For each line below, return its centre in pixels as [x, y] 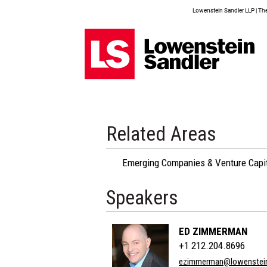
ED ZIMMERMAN [213, 231]
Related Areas [161, 134]
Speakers [142, 198]
